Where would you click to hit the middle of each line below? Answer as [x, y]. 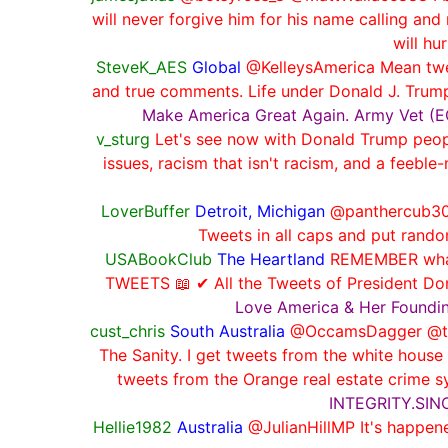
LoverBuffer [145, 210]
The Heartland [270, 258]
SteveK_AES [141, 66]
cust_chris [127, 330]
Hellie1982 [132, 426]
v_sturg [122, 138]
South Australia [227, 330]
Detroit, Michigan [259, 210]
